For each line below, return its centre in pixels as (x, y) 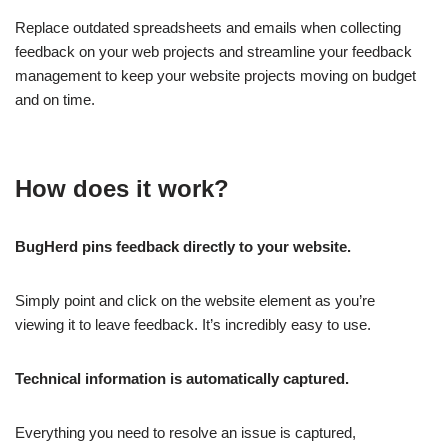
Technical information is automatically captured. (182, 378)
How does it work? (122, 188)
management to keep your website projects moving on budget (215, 75)
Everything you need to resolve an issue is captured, (185, 432)
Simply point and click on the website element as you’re (195, 300)
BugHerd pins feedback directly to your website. (183, 246)
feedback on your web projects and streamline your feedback (213, 51)
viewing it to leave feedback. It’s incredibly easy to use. (193, 324)
